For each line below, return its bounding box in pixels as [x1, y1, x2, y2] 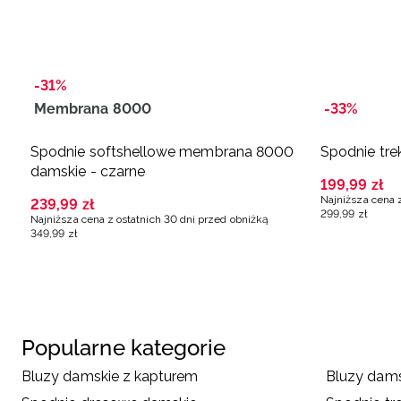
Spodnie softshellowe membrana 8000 [30, 142, 294, 160]
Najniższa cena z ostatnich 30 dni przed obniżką [30, 212, 269, 226]
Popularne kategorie [21, 334, 226, 361]
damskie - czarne [30, 162, 146, 180]
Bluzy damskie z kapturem [21, 367, 199, 385]
